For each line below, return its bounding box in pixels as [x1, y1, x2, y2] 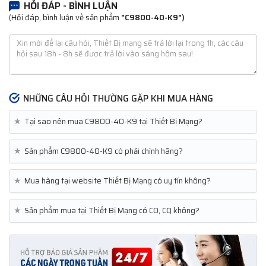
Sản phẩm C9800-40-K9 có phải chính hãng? [24, 145, 183, 158]
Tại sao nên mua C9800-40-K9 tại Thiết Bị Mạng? [24, 115, 202, 128]
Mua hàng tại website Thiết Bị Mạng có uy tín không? [24, 175, 211, 188]
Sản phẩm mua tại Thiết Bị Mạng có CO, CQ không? [24, 204, 199, 217]
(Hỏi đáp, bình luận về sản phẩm [9, 11, 121, 24]
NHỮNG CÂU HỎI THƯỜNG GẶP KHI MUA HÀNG [23, 91, 213, 106]
